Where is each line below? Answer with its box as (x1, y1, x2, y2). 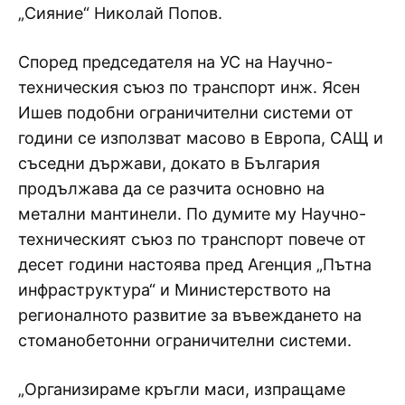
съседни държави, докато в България (18, 153, 320, 173)
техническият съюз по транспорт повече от (18, 229, 366, 249)
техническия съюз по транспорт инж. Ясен (18, 77, 360, 97)
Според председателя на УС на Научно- (18, 52, 333, 71)
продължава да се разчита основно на (18, 178, 325, 198)
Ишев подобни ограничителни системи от (18, 102, 353, 122)
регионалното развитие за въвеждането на (18, 305, 362, 325)
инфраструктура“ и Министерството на (18, 279, 331, 299)
